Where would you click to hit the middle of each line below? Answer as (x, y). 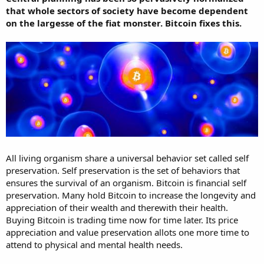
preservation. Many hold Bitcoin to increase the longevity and (131, 195)
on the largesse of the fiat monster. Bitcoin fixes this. (124, 23)
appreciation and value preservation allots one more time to (128, 232)
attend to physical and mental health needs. (94, 244)
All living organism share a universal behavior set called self (127, 158)
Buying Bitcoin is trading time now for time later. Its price (122, 220)
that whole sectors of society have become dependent (127, 10)
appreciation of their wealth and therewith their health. (117, 207)
